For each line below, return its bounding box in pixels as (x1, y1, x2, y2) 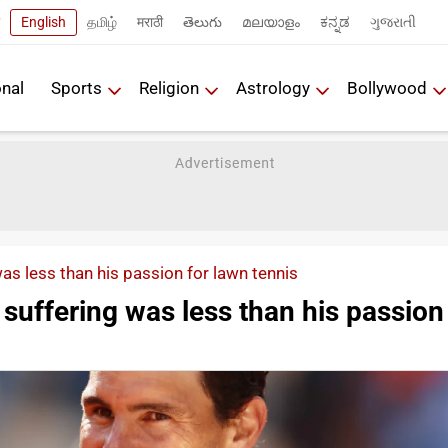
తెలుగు (183, 13, 222, 30)
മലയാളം (242, 13, 300, 30)
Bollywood (347, 77, 427, 98)
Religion (139, 77, 199, 98)
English (21, 13, 66, 30)
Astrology (236, 77, 310, 98)
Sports (51, 77, 102, 98)
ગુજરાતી (370, 13, 416, 30)
